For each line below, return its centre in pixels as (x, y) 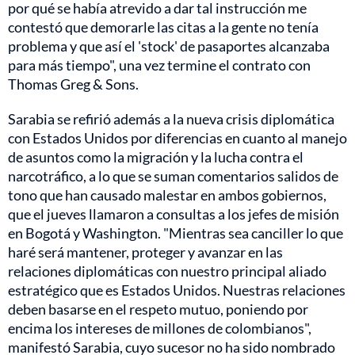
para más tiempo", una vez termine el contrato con (159, 65)
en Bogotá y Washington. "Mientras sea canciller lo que (176, 233)
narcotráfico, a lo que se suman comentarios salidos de (173, 176)
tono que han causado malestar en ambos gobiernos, (167, 195)
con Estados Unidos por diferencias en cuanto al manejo (177, 138)
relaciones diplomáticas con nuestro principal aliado (167, 271)
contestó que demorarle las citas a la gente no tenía (163, 27)
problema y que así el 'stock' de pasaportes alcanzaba (169, 46)
